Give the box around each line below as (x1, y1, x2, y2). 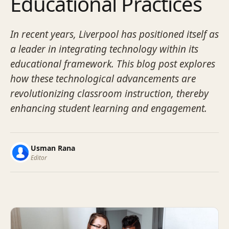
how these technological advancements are (10, 72, 196, 85)
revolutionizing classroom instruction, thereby (10, 87, 209, 100)
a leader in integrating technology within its (10, 42, 198, 56)
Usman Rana (31, 143, 75, 153)
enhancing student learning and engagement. (10, 102, 207, 115)
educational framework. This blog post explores (10, 57, 215, 71)
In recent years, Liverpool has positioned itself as (10, 28, 219, 41)
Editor (31, 153, 47, 162)
